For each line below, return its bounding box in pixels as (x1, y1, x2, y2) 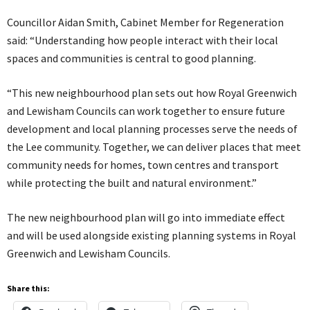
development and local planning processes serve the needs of (7, 121, 298, 136)
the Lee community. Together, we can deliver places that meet (7, 139, 301, 154)
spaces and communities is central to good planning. (7, 51, 256, 65)
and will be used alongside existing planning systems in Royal (7, 228, 296, 242)
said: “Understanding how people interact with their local (7, 33, 278, 47)
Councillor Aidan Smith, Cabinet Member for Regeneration (7, 15, 284, 29)
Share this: (7, 282, 50, 293)
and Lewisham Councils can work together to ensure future (7, 103, 285, 118)
